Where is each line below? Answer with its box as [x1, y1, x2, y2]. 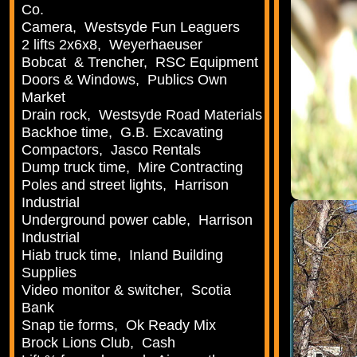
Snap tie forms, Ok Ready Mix [22, 317, 217, 334]
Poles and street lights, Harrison [22, 177, 229, 194]
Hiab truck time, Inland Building [22, 247, 224, 264]
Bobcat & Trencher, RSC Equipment [22, 54, 259, 71]
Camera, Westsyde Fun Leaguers [22, 19, 241, 36]
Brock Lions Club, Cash [22, 335, 176, 351]
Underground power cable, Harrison [22, 212, 253, 229]
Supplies [22, 265, 77, 281]
